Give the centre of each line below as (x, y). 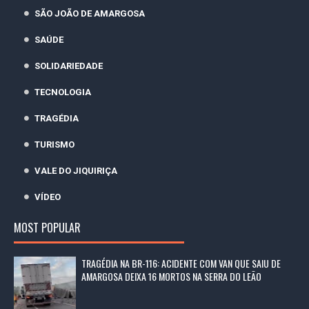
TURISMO (54, 145)
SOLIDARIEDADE (69, 66)
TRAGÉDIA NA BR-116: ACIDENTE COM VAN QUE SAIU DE (181, 263)
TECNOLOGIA (63, 92)
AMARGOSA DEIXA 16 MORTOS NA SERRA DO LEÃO (171, 276)
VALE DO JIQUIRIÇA (76, 171)
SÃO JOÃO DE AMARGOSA (90, 14)
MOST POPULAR (47, 228)
